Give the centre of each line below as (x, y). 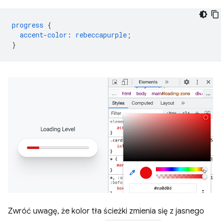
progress (28, 25)
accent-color (43, 35)
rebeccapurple (101, 35)
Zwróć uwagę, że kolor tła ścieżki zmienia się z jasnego (106, 211)
